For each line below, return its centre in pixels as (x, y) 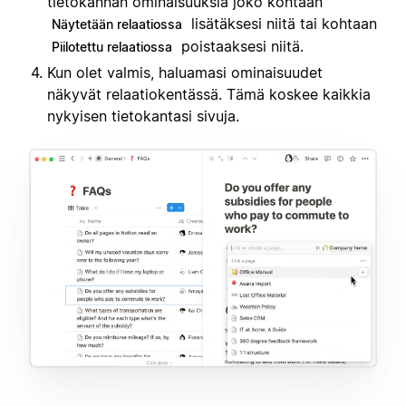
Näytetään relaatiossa (117, 24)
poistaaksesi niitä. (240, 47)
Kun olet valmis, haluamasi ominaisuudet (185, 73)
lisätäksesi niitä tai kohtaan (282, 24)
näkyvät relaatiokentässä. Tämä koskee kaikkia (209, 95)
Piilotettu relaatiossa (112, 47)
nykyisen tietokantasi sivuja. (143, 116)
